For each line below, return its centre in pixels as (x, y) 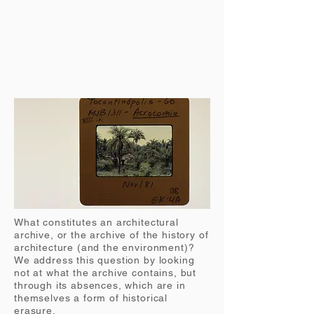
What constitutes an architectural (96, 222)
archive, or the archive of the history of (111, 235)
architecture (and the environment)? (104, 247)
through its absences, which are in (100, 285)
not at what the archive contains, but (105, 273)
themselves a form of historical (91, 298)
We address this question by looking (104, 260)
